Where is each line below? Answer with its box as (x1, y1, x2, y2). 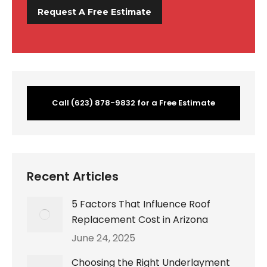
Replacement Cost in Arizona (72, 213, 208, 227)
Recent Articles (27, 168, 119, 185)
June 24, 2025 (72, 231, 135, 246)
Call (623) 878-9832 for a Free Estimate (52, 97, 215, 109)
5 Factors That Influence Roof (72, 197, 210, 212)
